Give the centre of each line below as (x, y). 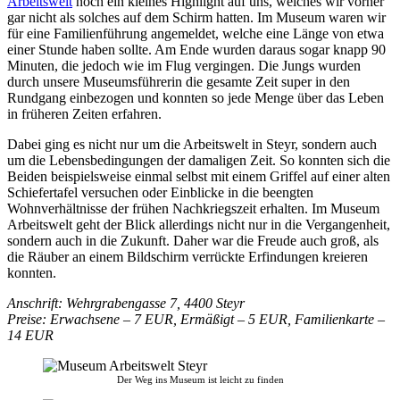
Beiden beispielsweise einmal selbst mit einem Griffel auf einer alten (199, 176)
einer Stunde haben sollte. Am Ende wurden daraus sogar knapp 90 (196, 49)
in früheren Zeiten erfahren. (84, 113)
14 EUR (30, 335)
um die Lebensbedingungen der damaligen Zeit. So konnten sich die (199, 160)
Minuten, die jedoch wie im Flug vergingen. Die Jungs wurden (184, 65)
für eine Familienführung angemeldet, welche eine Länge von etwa (196, 33)
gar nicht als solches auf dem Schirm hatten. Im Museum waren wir (196, 17)
